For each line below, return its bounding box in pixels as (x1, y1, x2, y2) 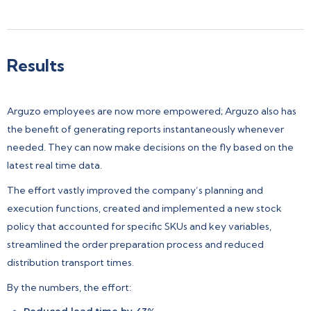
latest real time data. (7, 158, 102, 171)
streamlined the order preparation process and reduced (7, 237, 264, 251)
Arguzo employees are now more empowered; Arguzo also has (7, 104, 296, 117)
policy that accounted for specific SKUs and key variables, (7, 219, 271, 233)
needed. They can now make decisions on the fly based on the (7, 140, 294, 153)
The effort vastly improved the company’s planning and (7, 183, 263, 196)
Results (7, 54, 65, 76)
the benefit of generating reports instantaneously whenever (7, 122, 284, 135)
